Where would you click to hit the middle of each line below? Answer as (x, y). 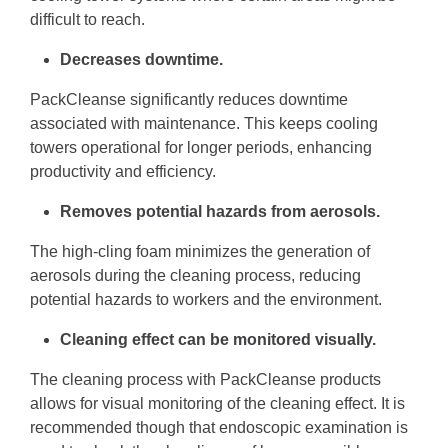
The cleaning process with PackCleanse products (205, 380)
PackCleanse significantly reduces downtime (189, 100)
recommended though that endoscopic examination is (219, 428)
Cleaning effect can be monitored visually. (218, 340)
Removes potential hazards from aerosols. (220, 212)
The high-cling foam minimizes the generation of (200, 252)
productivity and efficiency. (123, 172)
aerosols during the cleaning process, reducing (195, 276)
